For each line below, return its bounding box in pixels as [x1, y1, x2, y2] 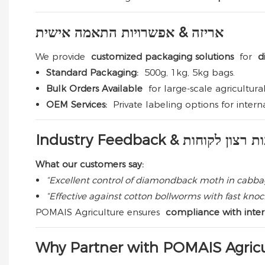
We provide [35, 51, 88, 63]
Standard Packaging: [46, 67, 141, 79]
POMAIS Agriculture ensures [35, 206, 163, 218]
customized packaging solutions [88, 51, 237, 63]
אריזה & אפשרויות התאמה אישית [35, 24, 224, 41]
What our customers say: [35, 159, 144, 170]
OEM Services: [46, 99, 110, 111]
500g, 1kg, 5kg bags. [141, 67, 235, 79]
